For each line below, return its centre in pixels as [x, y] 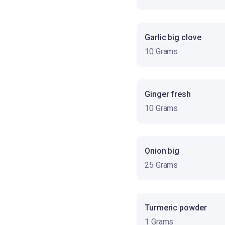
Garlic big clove [173, 37]
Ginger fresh [168, 94]
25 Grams [161, 165]
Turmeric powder [176, 207]
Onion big [162, 151]
